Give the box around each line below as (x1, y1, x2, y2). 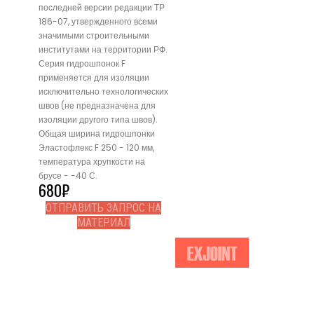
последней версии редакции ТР (39, 1, 165, 14)
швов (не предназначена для (39, 100, 156, 112)
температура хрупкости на (39, 156, 145, 168)
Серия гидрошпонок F (39, 57, 125, 70)
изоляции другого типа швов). (39, 114, 158, 126)
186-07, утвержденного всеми (39, 15, 158, 28)
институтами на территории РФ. (39, 43, 168, 56)
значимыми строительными (39, 29, 149, 42)
